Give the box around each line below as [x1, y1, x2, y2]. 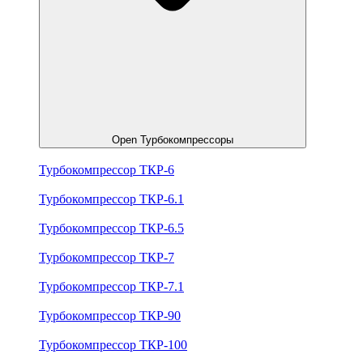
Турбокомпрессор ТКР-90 [39, 309, 181, 323]
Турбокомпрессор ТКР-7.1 [39, 280, 184, 294]
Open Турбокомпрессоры [112, 134, 233, 147]
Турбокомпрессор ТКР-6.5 [39, 221, 184, 236]
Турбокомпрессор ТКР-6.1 [39, 192, 184, 207]
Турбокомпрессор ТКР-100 [39, 338, 187, 352]
